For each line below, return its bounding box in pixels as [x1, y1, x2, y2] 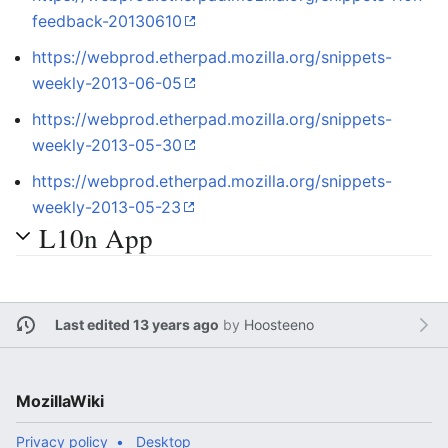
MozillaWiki [16, 390, 104, 411]
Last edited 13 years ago [54, 316, 219, 334]
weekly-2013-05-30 [32, 135, 182, 156]
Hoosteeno [243, 316, 314, 334]
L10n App [39, 219, 153, 257]
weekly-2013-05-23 [32, 197, 181, 218]
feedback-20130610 [32, 11, 182, 32]
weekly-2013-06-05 [32, 73, 182, 94]
